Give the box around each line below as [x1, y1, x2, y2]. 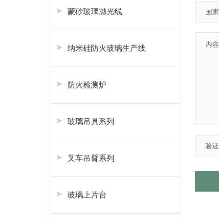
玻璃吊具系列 [67, 117, 114, 126]
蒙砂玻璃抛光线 [67, 7, 122, 16]
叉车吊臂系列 [67, 153, 114, 163]
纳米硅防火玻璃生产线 [67, 44, 146, 53]
